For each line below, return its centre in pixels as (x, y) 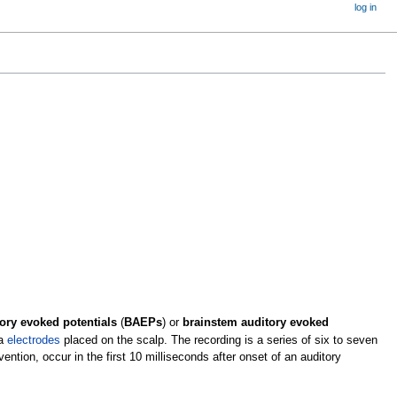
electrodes (33, 341)
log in (366, 7)
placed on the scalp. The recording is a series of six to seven (218, 341)
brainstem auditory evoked (255, 323)
